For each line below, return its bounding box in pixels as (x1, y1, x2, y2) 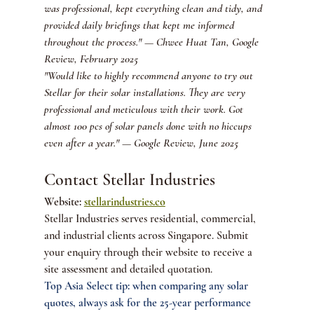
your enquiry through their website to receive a (43, 245, 255, 259)
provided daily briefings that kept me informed (43, 18, 237, 32)
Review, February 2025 (43, 51, 138, 66)
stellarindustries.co (83, 194, 165, 209)
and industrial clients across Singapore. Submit (43, 228, 251, 243)
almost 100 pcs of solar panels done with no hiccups (43, 118, 254, 133)
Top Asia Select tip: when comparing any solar (43, 278, 251, 293)
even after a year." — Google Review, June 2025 (43, 135, 238, 150)
